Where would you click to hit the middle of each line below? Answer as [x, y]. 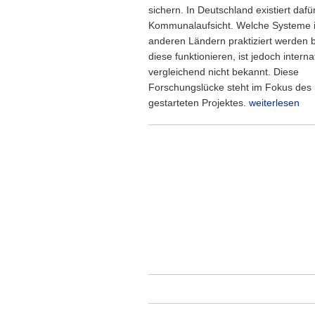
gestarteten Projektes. [199, 103]
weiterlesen [274, 103]
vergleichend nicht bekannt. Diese [224, 72]
